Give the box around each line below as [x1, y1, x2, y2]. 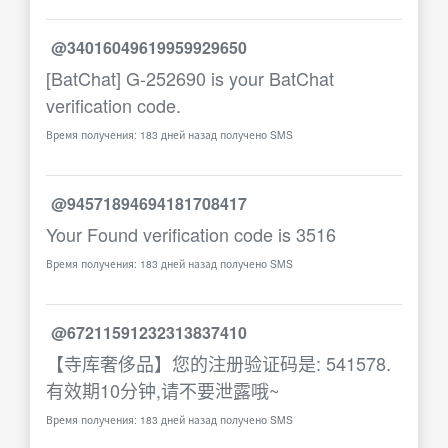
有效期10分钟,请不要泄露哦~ [46, 377, 280, 403]
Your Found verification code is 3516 [46, 221, 336, 247]
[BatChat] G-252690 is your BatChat [46, 65, 334, 91]
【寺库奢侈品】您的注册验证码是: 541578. [46, 350, 391, 376]
